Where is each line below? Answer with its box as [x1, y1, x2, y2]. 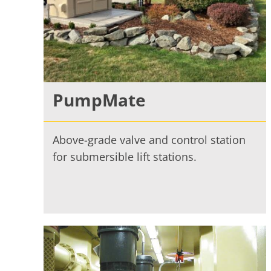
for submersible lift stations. [52, 149, 197, 164]
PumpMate [52, 88, 146, 111]
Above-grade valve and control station [52, 132, 246, 147]
